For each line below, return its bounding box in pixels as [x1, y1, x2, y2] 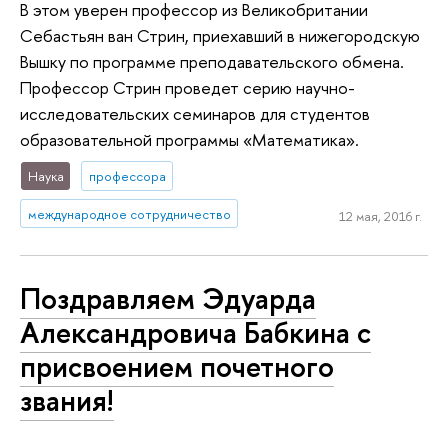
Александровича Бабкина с [20, 312, 371, 352]
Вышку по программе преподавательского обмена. [20, 49, 404, 73]
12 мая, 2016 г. [338, 206, 422, 225]
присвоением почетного [20, 346, 334, 386]
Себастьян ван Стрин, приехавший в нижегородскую [20, 23, 420, 47]
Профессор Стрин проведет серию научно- [20, 75, 355, 99]
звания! [20, 380, 114, 420]
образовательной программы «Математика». [20, 127, 359, 151]
